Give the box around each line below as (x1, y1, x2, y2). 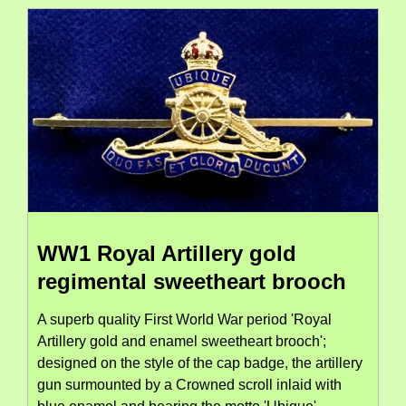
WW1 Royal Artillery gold (37, 240, 296, 266)
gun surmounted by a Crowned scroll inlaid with (37, 376, 342, 392)
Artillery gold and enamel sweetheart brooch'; (37, 333, 326, 349)
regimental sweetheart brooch (37, 268, 346, 294)
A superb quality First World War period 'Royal (37, 311, 332, 327)
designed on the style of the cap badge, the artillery (37, 354, 362, 371)
